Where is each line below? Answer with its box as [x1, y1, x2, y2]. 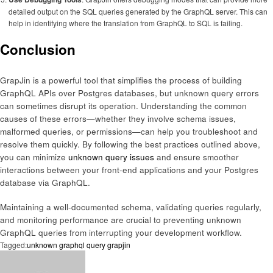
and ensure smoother [154, 151, 239, 163]
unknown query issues [68, 151, 154, 163]
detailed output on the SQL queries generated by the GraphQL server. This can [8, 6, 268, 17]
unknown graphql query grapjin [27, 239, 130, 250]
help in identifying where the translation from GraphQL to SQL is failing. [8, 18, 243, 29]
